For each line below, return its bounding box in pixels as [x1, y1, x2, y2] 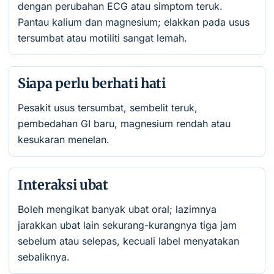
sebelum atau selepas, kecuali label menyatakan [18, 235, 239, 247]
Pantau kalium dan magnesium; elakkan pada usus [18, 16, 250, 28]
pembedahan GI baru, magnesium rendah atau [18, 117, 231, 130]
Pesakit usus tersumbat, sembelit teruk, [18, 102, 198, 114]
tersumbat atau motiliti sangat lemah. [18, 32, 187, 44]
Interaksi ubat [18, 177, 108, 193]
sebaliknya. [18, 251, 70, 263]
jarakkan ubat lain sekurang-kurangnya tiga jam [18, 219, 237, 231]
